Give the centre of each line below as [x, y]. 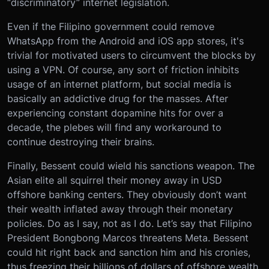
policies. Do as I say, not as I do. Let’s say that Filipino [130, 224]
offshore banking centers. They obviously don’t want [127, 195]
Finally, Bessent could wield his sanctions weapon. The [131, 166]
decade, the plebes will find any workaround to [114, 128]
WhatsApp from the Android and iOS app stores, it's [125, 41]
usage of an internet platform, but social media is [119, 84]
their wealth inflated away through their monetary [120, 209]
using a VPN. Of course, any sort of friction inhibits [123, 70]
